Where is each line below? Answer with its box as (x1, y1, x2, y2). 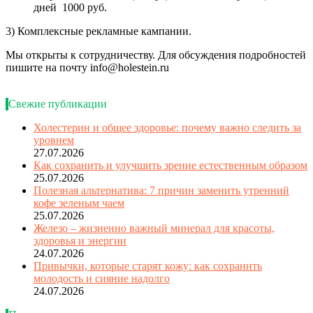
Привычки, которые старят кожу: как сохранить (34, 259, 262, 272)
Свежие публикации (8, 97, 107, 110)
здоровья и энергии (34, 234, 126, 247)
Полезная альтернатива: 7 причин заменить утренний (34, 184, 289, 196)
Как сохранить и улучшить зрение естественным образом (34, 159, 307, 171)
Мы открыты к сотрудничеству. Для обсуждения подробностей (6, 48, 306, 61)
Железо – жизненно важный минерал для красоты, (34, 221, 275, 234)
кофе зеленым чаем (34, 196, 124, 209)
